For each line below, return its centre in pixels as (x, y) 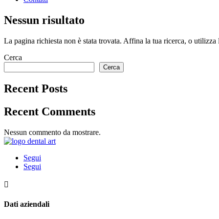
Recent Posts (36, 88)
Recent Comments (50, 111)
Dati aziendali (27, 204)
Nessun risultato (44, 20)
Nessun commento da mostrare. (52, 132)
